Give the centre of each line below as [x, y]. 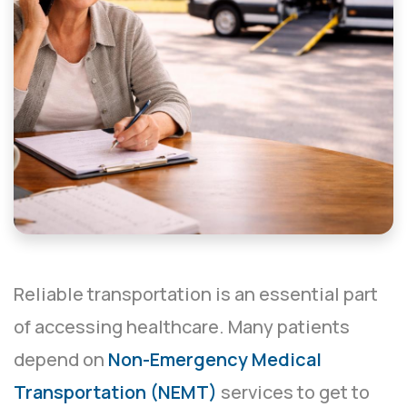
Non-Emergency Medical [215, 360]
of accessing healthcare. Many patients [182, 327]
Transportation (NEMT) [117, 392]
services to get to [295, 392]
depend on [61, 360]
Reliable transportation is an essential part [196, 294]
